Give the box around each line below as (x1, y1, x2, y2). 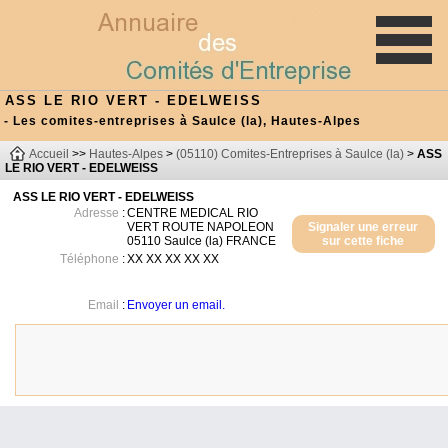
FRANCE (226, 234, 277, 248)
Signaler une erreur (308, 220, 419, 234)
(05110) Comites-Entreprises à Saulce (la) (176, 147, 404, 161)
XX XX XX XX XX (127, 252, 220, 266)
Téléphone (60, 252, 120, 266)
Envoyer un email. (127, 298, 226, 312)
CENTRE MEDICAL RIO (127, 206, 259, 220)
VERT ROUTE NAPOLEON (127, 220, 275, 234)
